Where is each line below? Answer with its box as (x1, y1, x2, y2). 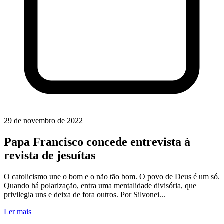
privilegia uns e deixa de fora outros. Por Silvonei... (4, 190, 165, 199)
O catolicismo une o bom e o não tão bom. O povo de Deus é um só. (4, 172, 220, 181)
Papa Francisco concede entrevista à (4, 135, 190, 149)
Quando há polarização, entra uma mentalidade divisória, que (4, 181, 196, 190)
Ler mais (4, 207, 31, 216)
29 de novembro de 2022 (4, 116, 83, 125)
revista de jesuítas (4, 149, 95, 162)
